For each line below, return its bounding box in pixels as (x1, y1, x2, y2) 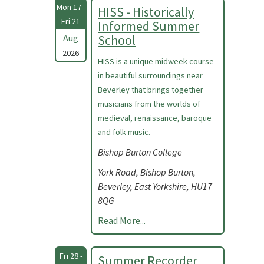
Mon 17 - (56, 2, 85, 12)
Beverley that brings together (98, 84, 204, 95)
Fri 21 (61, 16, 81, 27)
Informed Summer (98, 18, 200, 34)
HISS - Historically (98, 4, 194, 20)
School (98, 32, 136, 48)
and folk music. (98, 127, 151, 137)
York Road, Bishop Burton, (98, 166, 196, 178)
